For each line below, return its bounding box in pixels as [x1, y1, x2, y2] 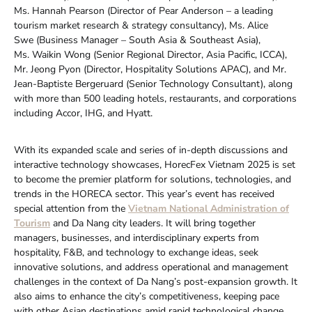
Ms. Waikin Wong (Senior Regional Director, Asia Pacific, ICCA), [14, 47, 287, 61]
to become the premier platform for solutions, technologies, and [14, 172, 291, 186]
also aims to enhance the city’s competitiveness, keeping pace [14, 289, 279, 303]
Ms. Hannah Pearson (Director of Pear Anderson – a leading [14, 3, 273, 17]
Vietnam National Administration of [128, 201, 289, 215]
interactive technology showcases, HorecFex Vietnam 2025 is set [14, 157, 295, 171]
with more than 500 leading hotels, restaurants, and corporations [14, 91, 297, 105]
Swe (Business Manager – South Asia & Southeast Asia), [14, 33, 260, 47]
